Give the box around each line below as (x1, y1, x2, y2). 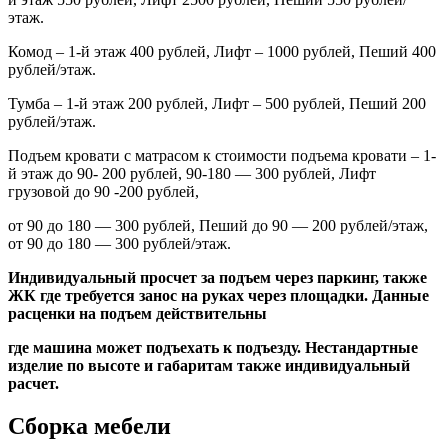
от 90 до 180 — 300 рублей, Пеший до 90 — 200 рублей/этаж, (8, 217, 428, 235)
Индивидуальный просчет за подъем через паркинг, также (8, 269, 427, 287)
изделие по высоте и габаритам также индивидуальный (8, 357, 410, 375)
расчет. (8, 375, 59, 393)
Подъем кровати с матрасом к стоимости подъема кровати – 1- (8, 147, 436, 165)
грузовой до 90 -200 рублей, (8, 183, 199, 201)
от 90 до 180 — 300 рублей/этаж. (8, 235, 231, 253)
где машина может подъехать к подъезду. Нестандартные (8, 339, 418, 357)
